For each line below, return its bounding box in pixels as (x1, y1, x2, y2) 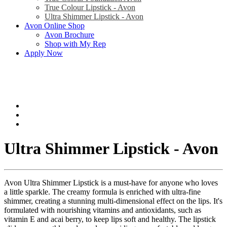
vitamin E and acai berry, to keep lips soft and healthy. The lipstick (4, 214, 216, 223)
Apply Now (24, 49, 63, 57)
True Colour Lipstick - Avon (45, 3, 135, 12)
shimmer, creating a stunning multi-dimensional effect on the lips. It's (4, 196, 222, 205)
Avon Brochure (45, 30, 94, 39)
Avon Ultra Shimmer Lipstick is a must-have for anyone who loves (4, 178, 218, 187)
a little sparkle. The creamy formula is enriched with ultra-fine (4, 187, 201, 196)
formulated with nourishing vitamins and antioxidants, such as (4, 205, 201, 214)
